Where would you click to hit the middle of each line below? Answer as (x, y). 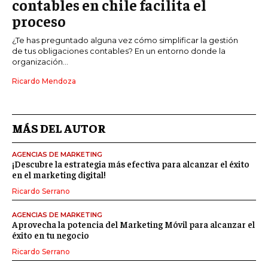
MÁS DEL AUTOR (59, 127)
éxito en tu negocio (51, 234)
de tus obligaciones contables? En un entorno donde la (119, 51)
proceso (39, 20)
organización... (40, 61)
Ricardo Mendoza (44, 81)
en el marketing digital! (59, 174)
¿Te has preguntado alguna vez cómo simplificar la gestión (125, 40)
